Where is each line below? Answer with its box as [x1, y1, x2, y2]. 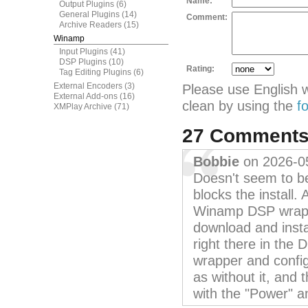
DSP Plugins [59, 57, 107, 67]
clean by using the [182, 98, 297, 113]
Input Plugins [59, 47, 108, 56]
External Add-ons [54, 91, 118, 101]
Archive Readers [59, 20, 122, 30]
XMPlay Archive [54, 102, 112, 111]
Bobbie [193, 154, 239, 169]
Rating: [186, 64, 214, 74]
